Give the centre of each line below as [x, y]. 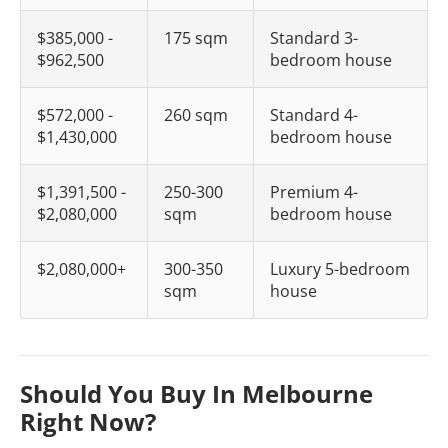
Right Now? [88, 421]
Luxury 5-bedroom [340, 269]
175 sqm [196, 38]
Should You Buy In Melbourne [196, 393]
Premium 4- [314, 192]
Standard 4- [314, 115]
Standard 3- [314, 38]
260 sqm [196, 115]
